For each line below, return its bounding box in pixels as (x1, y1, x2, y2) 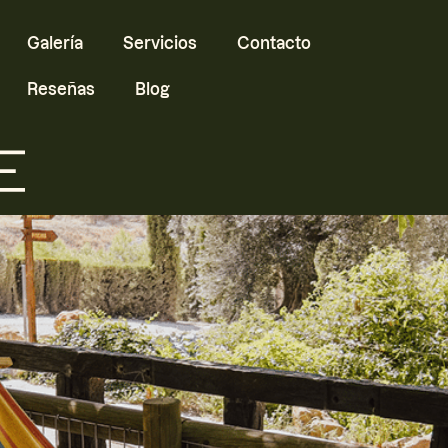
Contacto (236, 33, 311, 52)
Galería (26, 33, 83, 52)
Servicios (122, 33, 197, 52)
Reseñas (26, 79, 95, 98)
